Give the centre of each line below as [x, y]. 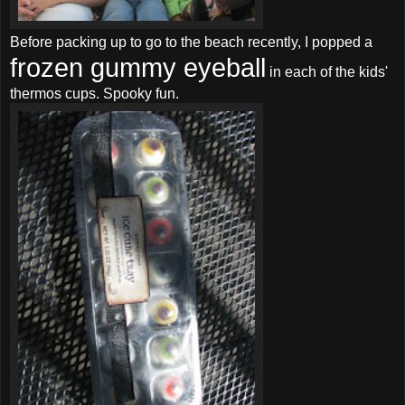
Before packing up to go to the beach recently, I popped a [191, 42]
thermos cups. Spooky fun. [94, 93]
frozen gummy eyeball [138, 67]
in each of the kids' [327, 71]
